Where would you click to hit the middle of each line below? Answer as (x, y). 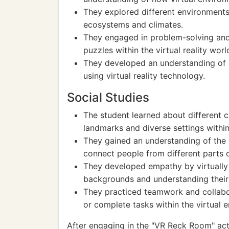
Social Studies (108, 97)
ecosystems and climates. (133, 25)
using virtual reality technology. (144, 76)
